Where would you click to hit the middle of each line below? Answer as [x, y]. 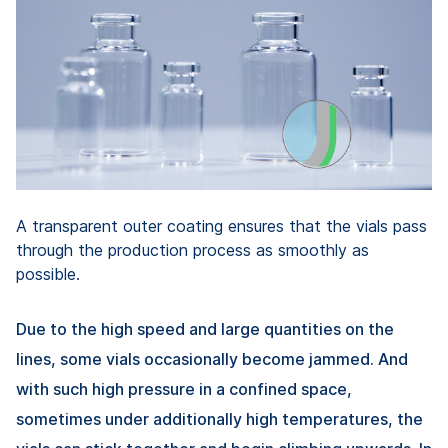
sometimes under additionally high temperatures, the [219, 419]
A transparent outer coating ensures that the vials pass [221, 226]
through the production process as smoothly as [192, 250]
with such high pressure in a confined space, [184, 389]
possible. [48, 274]
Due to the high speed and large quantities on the [205, 329]
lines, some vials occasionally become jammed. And [212, 359]
